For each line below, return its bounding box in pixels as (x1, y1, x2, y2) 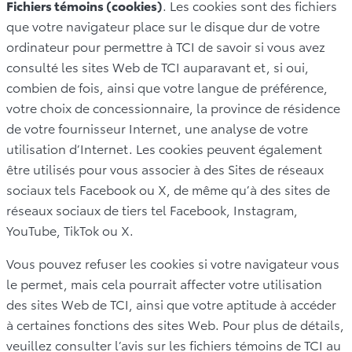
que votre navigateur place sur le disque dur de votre (6, 16, 320, 35)
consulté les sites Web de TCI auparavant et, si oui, (6, 57, 309, 75)
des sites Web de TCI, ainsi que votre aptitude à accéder (6, 294, 336, 313)
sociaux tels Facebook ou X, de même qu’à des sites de (6, 179, 330, 198)
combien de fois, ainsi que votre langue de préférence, (6, 77, 328, 96)
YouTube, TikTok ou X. (6, 220, 134, 239)
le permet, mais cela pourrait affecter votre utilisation (6, 273, 322, 292)
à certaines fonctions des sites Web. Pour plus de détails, (6, 314, 344, 333)
